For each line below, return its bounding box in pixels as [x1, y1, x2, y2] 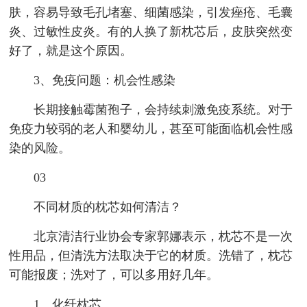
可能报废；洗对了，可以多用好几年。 [9, 268, 219, 282]
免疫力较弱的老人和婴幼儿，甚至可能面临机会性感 [9, 122, 293, 136]
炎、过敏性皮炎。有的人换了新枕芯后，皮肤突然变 [9, 25, 293, 39]
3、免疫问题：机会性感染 [33, 73, 175, 88]
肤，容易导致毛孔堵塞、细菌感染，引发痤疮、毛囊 [9, 5, 293, 20]
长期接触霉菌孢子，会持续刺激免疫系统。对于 [33, 103, 293, 117]
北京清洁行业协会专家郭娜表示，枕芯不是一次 [33, 230, 293, 244]
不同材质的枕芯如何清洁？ [33, 200, 182, 214]
